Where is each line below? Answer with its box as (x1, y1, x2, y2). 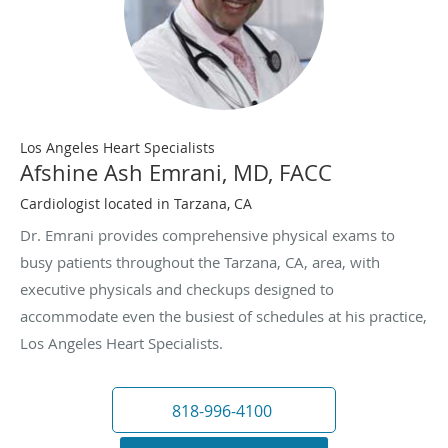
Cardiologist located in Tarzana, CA (20, 194, 252, 214)
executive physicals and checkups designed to (20, 279, 334, 300)
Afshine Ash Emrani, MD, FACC (20, 158, 332, 188)
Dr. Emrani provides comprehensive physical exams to (20, 225, 395, 246)
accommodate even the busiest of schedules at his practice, (20, 306, 427, 327)
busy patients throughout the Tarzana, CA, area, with (20, 252, 380, 273)
